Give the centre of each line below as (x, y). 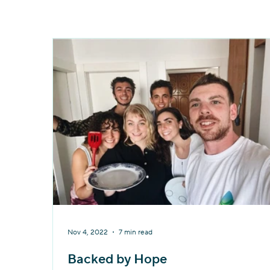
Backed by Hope (118, 259)
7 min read (136, 232)
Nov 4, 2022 (88, 232)
